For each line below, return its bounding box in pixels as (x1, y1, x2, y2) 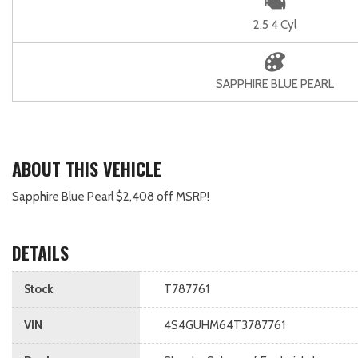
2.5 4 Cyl (253, 18, 296, 32)
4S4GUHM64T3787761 (164, 318, 285, 332)
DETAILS (12, 240, 69, 265)
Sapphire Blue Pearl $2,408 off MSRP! (12, 189, 209, 204)
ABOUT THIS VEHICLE (12, 156, 161, 181)
